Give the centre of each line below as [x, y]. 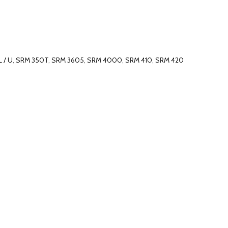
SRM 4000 [105, 60]
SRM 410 [139, 60]
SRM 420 [169, 60]
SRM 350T [32, 60]
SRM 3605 [68, 60]
